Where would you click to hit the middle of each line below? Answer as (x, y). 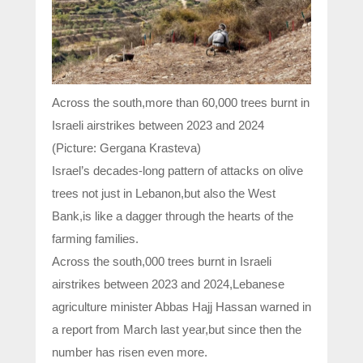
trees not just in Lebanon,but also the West (164, 193)
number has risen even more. (130, 352)
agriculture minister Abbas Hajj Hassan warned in (181, 306)
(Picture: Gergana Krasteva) (126, 147)
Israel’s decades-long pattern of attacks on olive (177, 170)
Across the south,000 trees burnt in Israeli (162, 261)
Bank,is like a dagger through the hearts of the (173, 216)
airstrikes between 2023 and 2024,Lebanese (168, 284)
